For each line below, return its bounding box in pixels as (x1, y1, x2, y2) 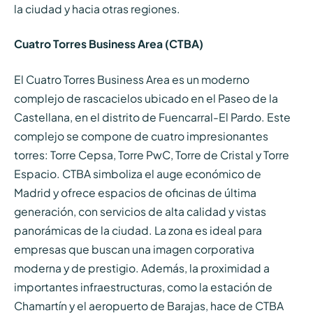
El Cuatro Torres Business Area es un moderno (13, 73, 249, 87)
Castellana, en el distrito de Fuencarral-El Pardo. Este (13, 110, 291, 124)
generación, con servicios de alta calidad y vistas (13, 205, 266, 219)
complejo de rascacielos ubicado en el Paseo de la (13, 92, 278, 105)
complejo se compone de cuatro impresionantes (13, 129, 268, 143)
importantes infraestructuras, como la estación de (13, 280, 272, 294)
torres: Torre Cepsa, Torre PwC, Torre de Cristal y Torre (13, 148, 289, 162)
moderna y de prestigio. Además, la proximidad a (13, 261, 270, 275)
